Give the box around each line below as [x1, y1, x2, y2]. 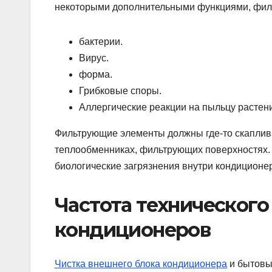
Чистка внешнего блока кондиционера [55, 259, 227, 270]
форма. [79, 69, 112, 80]
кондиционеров [55, 217, 211, 242]
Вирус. [79, 52, 109, 63]
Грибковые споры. [79, 85, 161, 96]
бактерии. [79, 36, 123, 47]
